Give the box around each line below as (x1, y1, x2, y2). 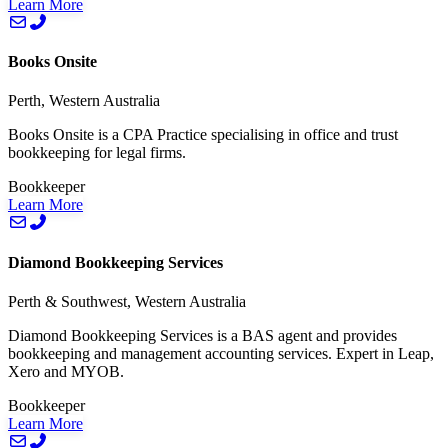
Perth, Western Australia (8, 92, 160, 110)
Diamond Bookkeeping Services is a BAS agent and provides (8, 326, 397, 344)
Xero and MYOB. (8, 362, 124, 380)
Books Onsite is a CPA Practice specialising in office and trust (8, 126, 398, 144)
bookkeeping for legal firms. (8, 144, 186, 162)
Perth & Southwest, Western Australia (8, 292, 246, 310)
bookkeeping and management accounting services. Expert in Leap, (8, 344, 434, 362)
